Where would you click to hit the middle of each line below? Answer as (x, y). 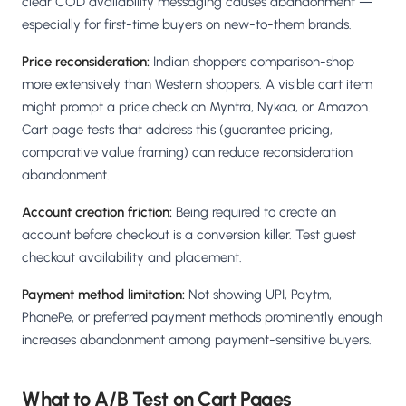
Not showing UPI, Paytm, (258, 295)
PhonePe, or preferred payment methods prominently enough (202, 318)
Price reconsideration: (86, 62)
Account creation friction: (97, 213)
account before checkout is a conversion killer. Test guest (189, 235)
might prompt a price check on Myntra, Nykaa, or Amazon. (196, 107)
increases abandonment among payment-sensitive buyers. (197, 340)
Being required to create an (254, 213)
